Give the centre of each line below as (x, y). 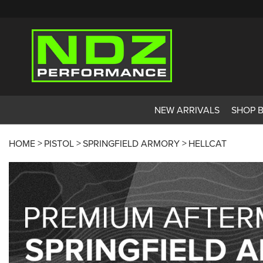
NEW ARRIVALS (187, 109)
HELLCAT (208, 143)
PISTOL (59, 143)
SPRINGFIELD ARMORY (131, 143)
